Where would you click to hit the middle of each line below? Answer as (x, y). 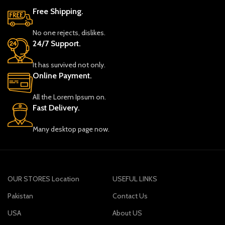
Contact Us (130, 196)
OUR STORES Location (44, 179)
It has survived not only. (69, 65)
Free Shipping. (58, 11)
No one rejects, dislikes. (69, 33)
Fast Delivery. (57, 108)
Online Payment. (63, 76)
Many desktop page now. (71, 129)
